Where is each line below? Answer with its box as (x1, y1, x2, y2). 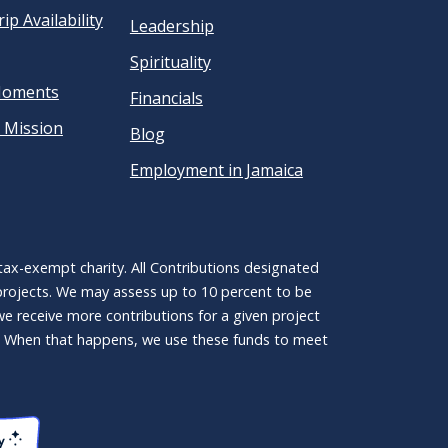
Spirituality (129, 51, 211, 74)
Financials (129, 87, 203, 110)
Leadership (129, 15, 214, 38)
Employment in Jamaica (129, 159, 303, 182)
